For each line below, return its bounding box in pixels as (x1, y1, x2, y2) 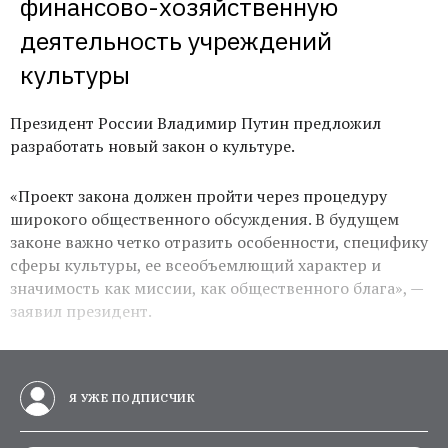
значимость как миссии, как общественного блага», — (10, 276, 423, 299)
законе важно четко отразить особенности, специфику (10, 230, 428, 253)
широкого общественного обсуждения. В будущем (10, 207, 399, 230)
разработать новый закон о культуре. (10, 134, 295, 157)
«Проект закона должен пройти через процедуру (10, 184, 387, 207)
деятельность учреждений (20, 23, 332, 57)
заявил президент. (10, 299, 152, 322)
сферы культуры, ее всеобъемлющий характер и (10, 253, 381, 276)
